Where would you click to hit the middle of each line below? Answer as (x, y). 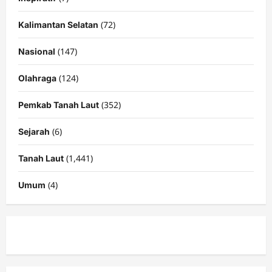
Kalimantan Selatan (58, 24)
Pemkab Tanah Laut (59, 104)
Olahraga (37, 78)
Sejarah (34, 131)
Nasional (37, 51)
